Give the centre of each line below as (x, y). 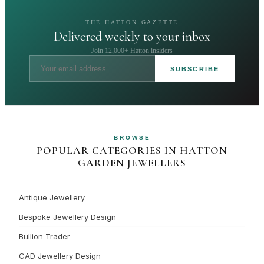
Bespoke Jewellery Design (67, 217)
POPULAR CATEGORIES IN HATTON (132, 151)
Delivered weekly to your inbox (132, 37)
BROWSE (132, 138)
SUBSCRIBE (195, 69)
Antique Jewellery (52, 197)
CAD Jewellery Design (60, 256)
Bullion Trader (44, 236)
